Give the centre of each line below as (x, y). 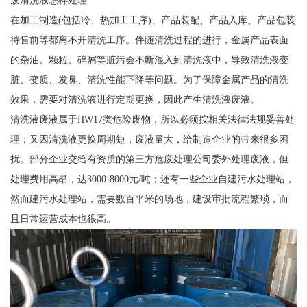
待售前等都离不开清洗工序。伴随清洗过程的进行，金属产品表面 (149, 40)
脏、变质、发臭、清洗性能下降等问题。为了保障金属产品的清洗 (149, 80)
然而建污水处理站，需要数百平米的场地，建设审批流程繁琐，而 (149, 199)
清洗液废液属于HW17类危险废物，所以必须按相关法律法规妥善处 (152, 120)
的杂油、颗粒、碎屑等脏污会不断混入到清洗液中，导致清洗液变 (149, 60)
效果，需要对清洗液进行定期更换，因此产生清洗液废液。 (135, 100)
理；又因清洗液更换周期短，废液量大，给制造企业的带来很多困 (149, 139)
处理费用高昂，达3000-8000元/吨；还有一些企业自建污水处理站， (152, 179)
